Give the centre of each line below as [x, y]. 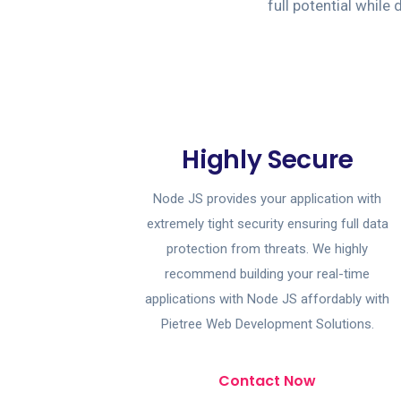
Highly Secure [268, 160]
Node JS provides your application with [268, 199]
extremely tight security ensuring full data [267, 224]
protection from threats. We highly [268, 249]
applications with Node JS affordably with [268, 299]
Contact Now [268, 381]
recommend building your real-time [268, 274]
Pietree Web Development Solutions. [267, 324]
